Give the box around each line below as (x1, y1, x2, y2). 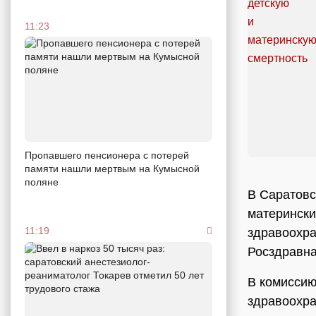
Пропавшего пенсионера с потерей (25, 150, 189, 162)
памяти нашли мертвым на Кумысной (25, 163, 200, 175)
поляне (25, 176, 59, 188)
